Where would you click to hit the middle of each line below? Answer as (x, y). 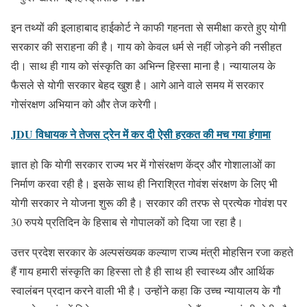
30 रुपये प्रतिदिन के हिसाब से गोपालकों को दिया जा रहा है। (127, 222)
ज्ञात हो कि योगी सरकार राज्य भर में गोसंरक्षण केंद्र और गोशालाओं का (143, 164)
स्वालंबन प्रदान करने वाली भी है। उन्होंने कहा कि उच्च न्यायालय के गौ (146, 290)
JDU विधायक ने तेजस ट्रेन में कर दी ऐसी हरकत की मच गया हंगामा (141, 134)
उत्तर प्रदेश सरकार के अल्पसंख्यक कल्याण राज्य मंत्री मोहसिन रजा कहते (152, 252)
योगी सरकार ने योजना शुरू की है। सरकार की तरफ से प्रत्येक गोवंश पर (149, 202)
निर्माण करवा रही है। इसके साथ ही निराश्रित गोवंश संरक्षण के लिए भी (144, 183)
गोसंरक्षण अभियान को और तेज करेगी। (85, 104)
